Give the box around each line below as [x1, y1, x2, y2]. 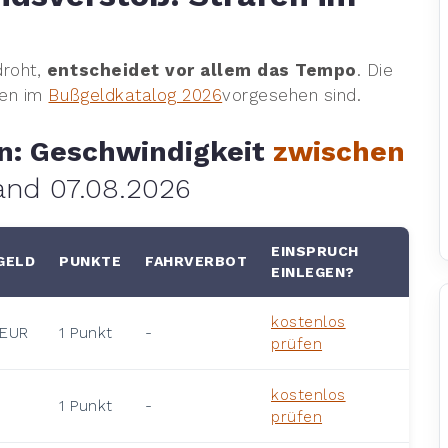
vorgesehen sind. [222, 84, 362, 105]
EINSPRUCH [271, 242, 359, 259]
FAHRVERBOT [145, 252, 247, 269]
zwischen [273, 134, 405, 168]
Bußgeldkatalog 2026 [48, 84, 223, 105]
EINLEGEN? [271, 263, 355, 280]
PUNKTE [59, 252, 121, 269]
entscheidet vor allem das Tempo [46, 59, 357, 80]
